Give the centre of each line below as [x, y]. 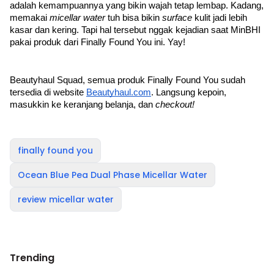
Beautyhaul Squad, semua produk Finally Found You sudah [128, 80]
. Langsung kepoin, [189, 92]
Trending [32, 258]
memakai [30, 18]
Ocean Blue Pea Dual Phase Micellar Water [113, 175]
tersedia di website [48, 92]
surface [178, 18]
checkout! [175, 105]
